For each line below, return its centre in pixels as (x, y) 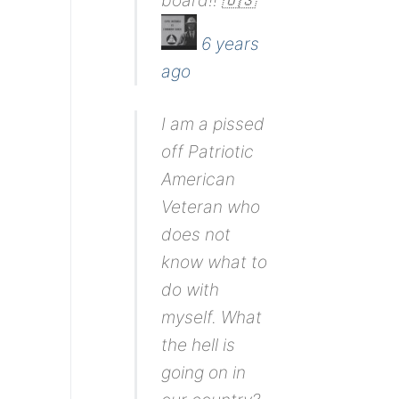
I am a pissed (213, 123)
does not (196, 234)
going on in (204, 372)
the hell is (199, 344)
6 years (231, 44)
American (199, 179)
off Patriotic (208, 151)
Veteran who (211, 206)
